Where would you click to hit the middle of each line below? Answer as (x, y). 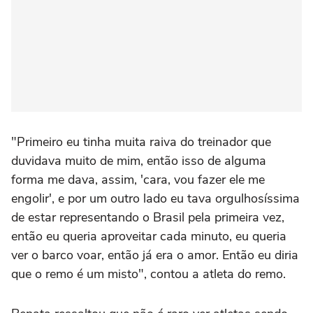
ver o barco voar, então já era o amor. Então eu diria (155, 255)
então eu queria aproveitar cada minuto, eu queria (149, 236)
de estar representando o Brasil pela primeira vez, (148, 218)
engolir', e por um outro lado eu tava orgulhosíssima (155, 199)
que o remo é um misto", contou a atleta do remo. (148, 274)
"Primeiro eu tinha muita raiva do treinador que (141, 142)
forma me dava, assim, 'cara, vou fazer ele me (138, 180)
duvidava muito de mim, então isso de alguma (139, 161)
